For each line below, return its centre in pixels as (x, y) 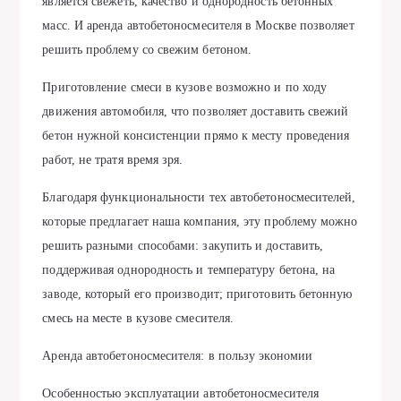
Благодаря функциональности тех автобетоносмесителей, (199, 197)
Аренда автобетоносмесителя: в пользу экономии (178, 356)
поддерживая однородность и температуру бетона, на (189, 270)
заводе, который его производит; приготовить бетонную (197, 294)
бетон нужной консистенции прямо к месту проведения (196, 136)
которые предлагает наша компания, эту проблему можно (200, 222)
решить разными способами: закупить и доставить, (183, 246)
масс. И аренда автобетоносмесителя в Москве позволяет (198, 26)
